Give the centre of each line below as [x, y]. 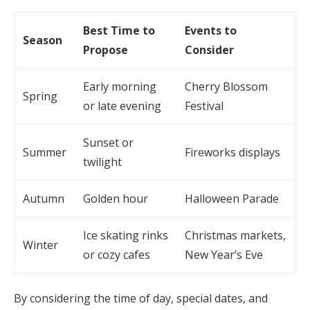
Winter [40, 245]
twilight [102, 162]
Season [43, 40]
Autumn [44, 199]
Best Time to [119, 30]
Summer [45, 152]
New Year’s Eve [224, 255]
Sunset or [108, 143]
